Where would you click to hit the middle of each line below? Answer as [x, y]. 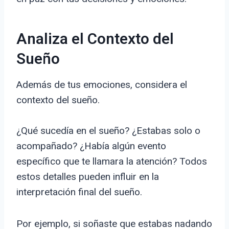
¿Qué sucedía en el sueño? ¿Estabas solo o [108, 131]
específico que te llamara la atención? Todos [112, 162]
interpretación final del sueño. [79, 192]
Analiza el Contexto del [95, 40]
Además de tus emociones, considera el [102, 85]
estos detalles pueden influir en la [88, 177]
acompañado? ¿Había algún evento [91, 146]
